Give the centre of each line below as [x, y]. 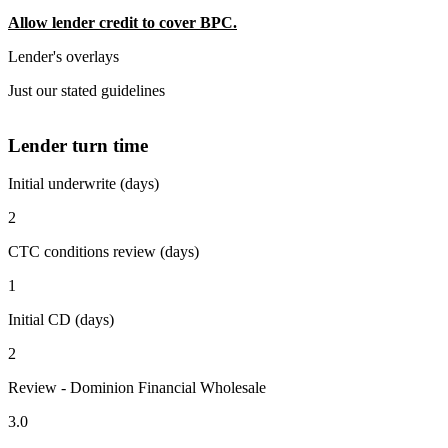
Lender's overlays [63, 56]
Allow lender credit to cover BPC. [122, 22]
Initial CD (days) [61, 320]
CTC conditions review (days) [103, 252]
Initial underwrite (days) [83, 184]
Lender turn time [78, 145]
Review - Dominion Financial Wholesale [137, 388]
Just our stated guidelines [86, 90]
